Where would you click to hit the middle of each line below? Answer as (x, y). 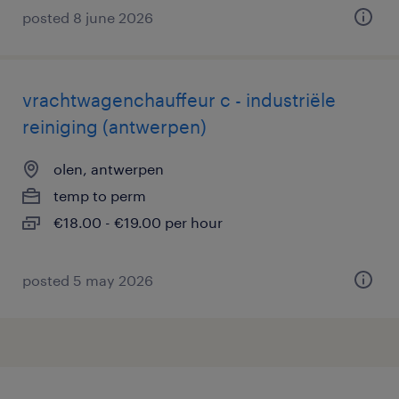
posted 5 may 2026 (88, 280)
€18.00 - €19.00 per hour (138, 222)
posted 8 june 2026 (88, 17)
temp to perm (100, 195)
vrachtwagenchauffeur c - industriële (179, 100)
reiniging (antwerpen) (114, 126)
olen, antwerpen (109, 169)
